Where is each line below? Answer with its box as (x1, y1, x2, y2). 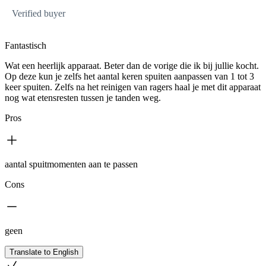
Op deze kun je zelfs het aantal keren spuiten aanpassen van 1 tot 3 (5, 71, 254, 81)
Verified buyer (12, 8, 65, 18)
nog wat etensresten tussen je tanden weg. (5, 93, 161, 103)
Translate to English (9, 248, 78, 256)
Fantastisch (5, 40, 46, 50)
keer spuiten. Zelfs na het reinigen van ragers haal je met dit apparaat (5, 82, 261, 92)
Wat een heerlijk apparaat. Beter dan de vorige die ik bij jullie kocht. (5, 61, 259, 71)
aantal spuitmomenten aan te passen (5, 159, 138, 169)
